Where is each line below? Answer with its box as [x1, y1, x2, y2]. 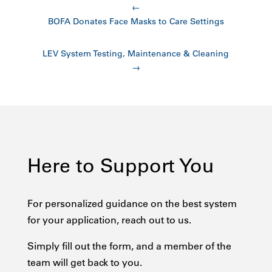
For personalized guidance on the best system [27, 197, 237, 210]
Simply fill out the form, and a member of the [27, 240, 231, 253]
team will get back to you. [27, 256, 142, 269]
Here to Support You [27, 154, 214, 178]
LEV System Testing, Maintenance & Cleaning [42, 48, 229, 59]
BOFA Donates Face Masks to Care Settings [47, 16, 224, 27]
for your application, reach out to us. [27, 214, 191, 226]
